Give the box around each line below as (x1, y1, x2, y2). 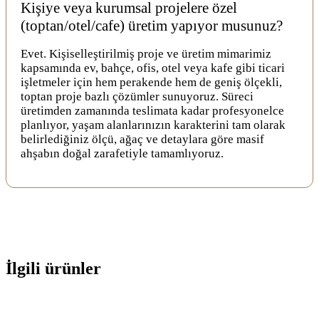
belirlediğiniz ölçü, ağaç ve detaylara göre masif (21, 132, 264, 146)
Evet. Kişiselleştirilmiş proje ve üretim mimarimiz (21, 46, 271, 61)
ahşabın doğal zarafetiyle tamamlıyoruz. (21, 146, 224, 160)
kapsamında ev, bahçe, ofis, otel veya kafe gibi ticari (21, 61, 285, 75)
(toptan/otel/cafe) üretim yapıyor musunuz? (21, 16, 283, 34)
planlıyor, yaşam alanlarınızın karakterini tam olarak (21, 117, 286, 132)
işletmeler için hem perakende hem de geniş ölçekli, (21, 75, 282, 89)
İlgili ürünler (6, 258, 101, 278)
